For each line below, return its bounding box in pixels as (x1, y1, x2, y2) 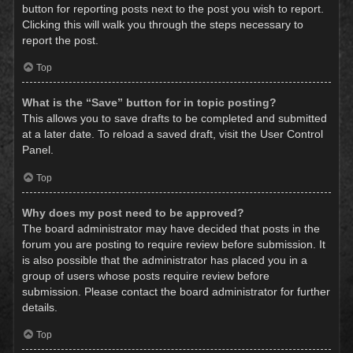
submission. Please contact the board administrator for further (22, 285, 330, 298)
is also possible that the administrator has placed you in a (22, 254, 307, 266)
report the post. (22, 33, 98, 46)
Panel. (22, 143, 54, 157)
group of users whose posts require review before (22, 269, 269, 282)
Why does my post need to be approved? (22, 206, 244, 219)
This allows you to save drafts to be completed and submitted (22, 112, 327, 125)
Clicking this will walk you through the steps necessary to (22, 17, 303, 31)
